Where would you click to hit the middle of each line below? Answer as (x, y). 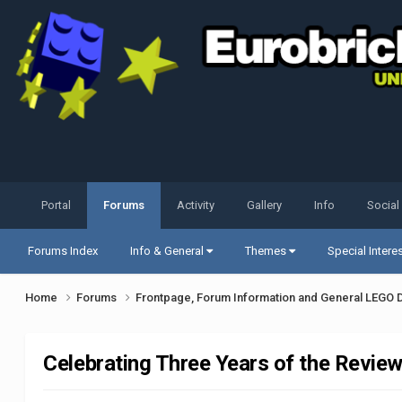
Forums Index (63, 251)
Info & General (169, 251)
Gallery (265, 205)
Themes (267, 251)
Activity (196, 205)
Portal (57, 205)
